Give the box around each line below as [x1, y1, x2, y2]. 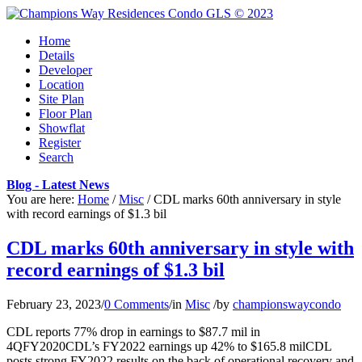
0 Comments [104, 297, 169, 311]
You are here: [6, 192, 74, 206]
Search [39, 150, 74, 164]
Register [39, 136, 81, 149]
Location [39, 78, 84, 91]
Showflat [39, 121, 85, 135]
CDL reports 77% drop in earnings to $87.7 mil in [6, 324, 260, 339]
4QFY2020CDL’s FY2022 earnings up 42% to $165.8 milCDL [6, 339, 331, 353]
